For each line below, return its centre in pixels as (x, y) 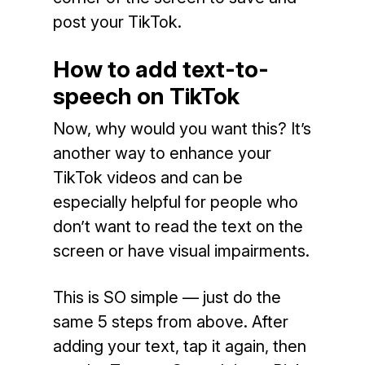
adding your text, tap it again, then (179, 346)
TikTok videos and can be (147, 178)
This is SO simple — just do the (167, 297)
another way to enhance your (162, 153)
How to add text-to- (161, 69)
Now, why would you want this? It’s (182, 129)
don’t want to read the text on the (178, 226)
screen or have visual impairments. (181, 251)
